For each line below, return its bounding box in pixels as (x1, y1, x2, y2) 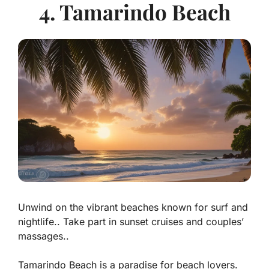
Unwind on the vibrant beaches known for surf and (18, 201, 248, 213)
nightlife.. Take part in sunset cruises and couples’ (18, 215, 244, 228)
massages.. (18, 229, 69, 242)
